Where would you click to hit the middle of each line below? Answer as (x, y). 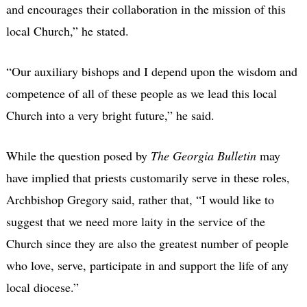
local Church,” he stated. (67, 31)
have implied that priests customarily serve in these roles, (148, 178)
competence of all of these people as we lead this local (141, 94)
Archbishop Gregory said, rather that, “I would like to (140, 200)
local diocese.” (42, 287)
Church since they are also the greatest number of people (147, 244)
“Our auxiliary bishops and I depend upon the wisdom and (151, 72)
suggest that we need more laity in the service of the (135, 222)
